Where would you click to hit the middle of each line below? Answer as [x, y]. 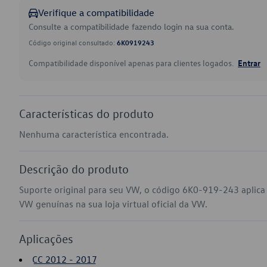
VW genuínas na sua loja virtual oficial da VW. [113, 204]
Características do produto [86, 113]
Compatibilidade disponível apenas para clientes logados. [132, 63]
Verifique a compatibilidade [96, 13]
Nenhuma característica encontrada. [94, 134]
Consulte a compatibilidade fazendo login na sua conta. [131, 27]
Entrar [249, 63]
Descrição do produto [74, 169]
